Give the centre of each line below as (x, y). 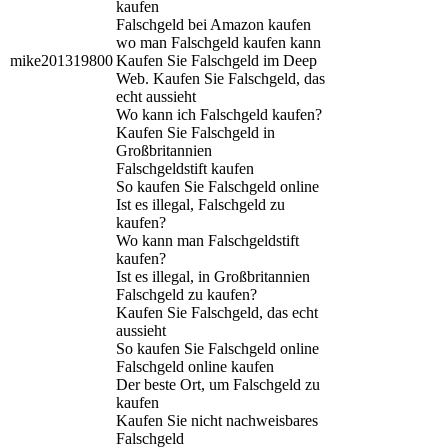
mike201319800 (61, 60)
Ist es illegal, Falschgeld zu (200, 204)
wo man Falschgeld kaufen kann (218, 42)
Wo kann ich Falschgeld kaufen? (219, 114)
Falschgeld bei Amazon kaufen (213, 24)
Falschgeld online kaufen (195, 366)
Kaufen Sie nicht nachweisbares (217, 420)
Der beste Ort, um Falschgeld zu (218, 384)
